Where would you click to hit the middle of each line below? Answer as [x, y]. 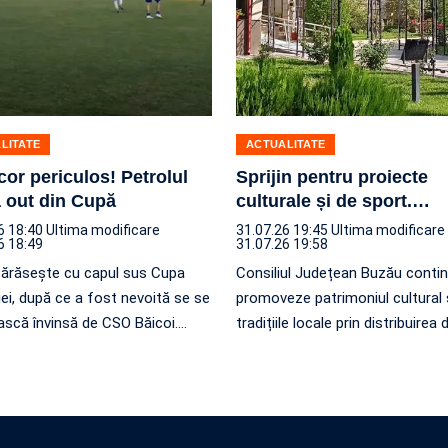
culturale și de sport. [324, 200]
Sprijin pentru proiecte [332, 176]
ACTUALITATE [286, 143]
